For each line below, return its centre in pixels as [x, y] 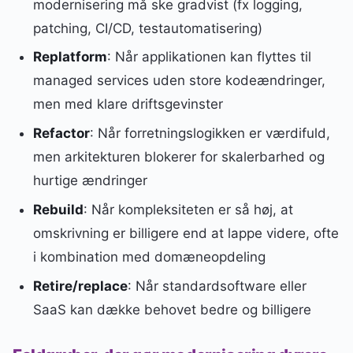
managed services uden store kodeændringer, [179, 81]
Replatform [70, 57]
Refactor [61, 134]
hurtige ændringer [90, 181]
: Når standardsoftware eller [217, 286]
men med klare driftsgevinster [128, 104]
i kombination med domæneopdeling [149, 257]
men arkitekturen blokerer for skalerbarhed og [178, 157]
